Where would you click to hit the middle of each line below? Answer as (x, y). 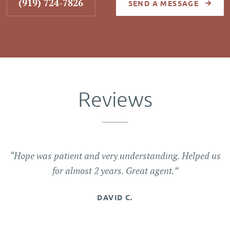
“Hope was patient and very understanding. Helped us (115, 156)
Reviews (115, 100)
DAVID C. (115, 198)
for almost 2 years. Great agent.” (115, 171)
